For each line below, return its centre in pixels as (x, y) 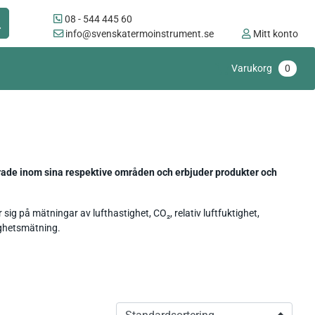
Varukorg (253, 69)
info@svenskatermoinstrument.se (139, 34)
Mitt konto (275, 34)
